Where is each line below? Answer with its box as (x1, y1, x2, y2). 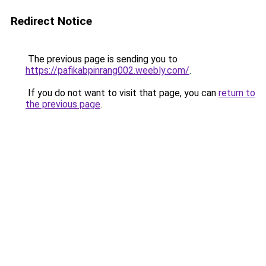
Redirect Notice (11, 14, 92, 28)
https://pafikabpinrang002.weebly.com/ (26, 65, 189, 76)
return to (218, 87, 255, 99)
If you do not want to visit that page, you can (26, 87, 218, 99)
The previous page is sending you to (26, 53, 178, 65)
